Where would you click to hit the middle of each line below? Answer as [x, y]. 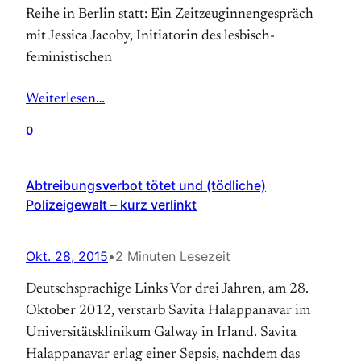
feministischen [69, 58]
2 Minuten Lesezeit [173, 256]
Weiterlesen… [65, 99]
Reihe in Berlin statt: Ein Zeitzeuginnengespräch [170, 15]
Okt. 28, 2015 [67, 256]
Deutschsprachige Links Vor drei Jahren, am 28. [167, 289]
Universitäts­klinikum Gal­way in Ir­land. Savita [161, 333]
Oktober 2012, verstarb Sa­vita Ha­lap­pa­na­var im [168, 311]
